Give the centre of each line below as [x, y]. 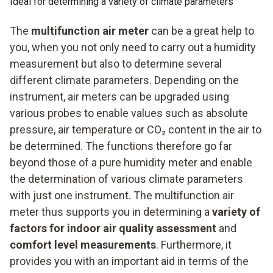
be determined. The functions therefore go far [121, 146]
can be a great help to [201, 31]
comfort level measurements [83, 245]
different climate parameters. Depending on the [124, 80]
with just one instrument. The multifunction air [122, 196]
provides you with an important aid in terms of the [129, 261]
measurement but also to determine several [116, 64]
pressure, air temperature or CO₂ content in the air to [136, 130]
